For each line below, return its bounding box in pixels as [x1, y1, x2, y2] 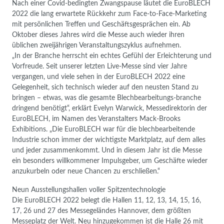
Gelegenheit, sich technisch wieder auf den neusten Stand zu [12, 83, 198, 91]
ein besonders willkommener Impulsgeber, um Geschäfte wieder [12, 156, 207, 164]
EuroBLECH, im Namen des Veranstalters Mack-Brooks [12, 114, 180, 122]
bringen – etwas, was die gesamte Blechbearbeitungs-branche [12, 93, 201, 101]
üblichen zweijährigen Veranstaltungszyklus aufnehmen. [12, 41, 181, 49]
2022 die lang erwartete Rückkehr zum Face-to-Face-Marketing [12, 9, 206, 17]
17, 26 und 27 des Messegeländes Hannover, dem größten [12, 206, 191, 214]
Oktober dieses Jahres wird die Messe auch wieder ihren [12, 30, 184, 38]
